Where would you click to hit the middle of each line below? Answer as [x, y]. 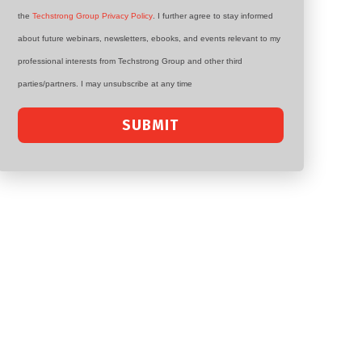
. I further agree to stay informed [213, 16]
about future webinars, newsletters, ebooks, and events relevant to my [149, 38]
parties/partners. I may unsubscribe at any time [105, 84]
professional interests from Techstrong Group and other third [130, 61]
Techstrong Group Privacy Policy [92, 16]
